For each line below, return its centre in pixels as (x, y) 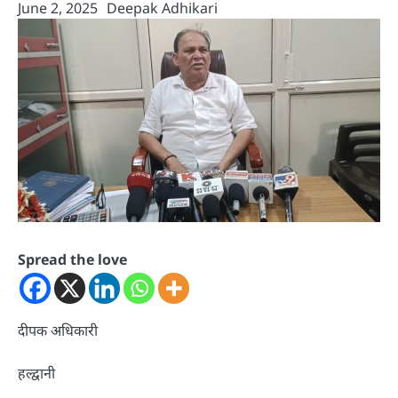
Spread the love (72, 260)
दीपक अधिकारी (58, 331)
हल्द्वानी (36, 374)
